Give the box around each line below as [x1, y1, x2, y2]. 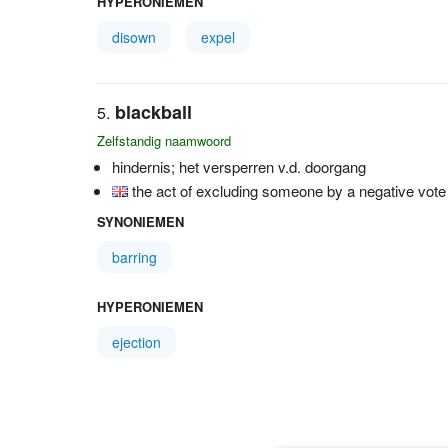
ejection [112, 332, 161, 352]
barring [112, 247, 157, 267]
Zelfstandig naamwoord [97, 131, 231, 150]
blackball [115, 99, 192, 125]
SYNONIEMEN [97, 212, 184, 231]
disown [112, 27, 156, 47]
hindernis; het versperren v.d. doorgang [112, 156, 366, 177]
